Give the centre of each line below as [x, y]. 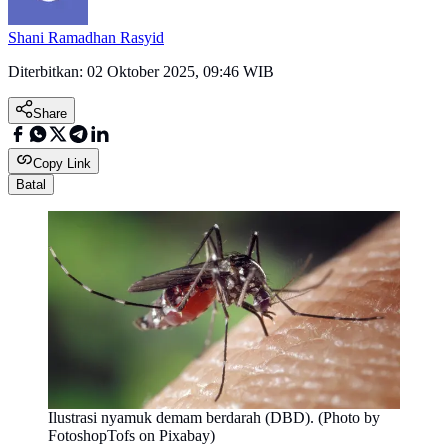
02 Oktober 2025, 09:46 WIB [180, 72]
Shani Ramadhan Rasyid [86, 38]
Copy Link [62, 164]
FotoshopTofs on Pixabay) [131, 436]
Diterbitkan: [47, 72]
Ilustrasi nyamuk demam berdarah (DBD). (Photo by [214, 418]
